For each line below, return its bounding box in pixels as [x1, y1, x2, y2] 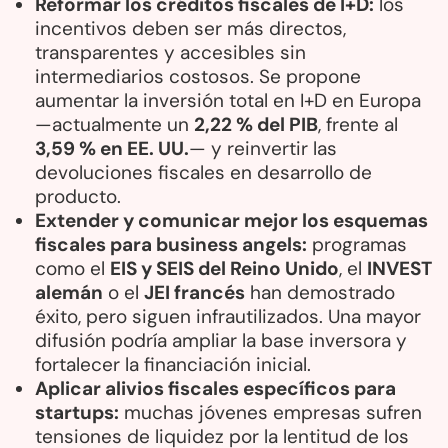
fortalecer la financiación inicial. [35, 351, 311, 377]
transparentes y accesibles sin [35, 39, 306, 65]
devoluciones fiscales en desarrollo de [35, 159, 372, 185]
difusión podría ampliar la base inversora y [35, 327, 407, 353]
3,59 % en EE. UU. [35, 135, 189, 161]
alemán [35, 279, 103, 305]
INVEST [367, 255, 432, 281]
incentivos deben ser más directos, [35, 15, 346, 41]
